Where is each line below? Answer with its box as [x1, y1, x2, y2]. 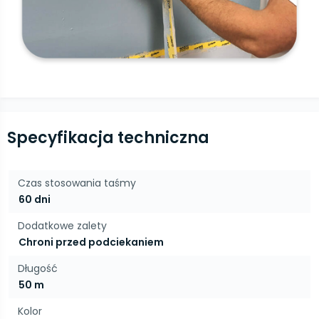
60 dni [19, 192, 51, 206]
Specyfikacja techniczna [7, 127, 209, 149]
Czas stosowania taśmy [18, 176, 136, 190]
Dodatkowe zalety [18, 219, 107, 233]
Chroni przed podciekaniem [19, 235, 164, 249]
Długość [18, 261, 58, 276]
